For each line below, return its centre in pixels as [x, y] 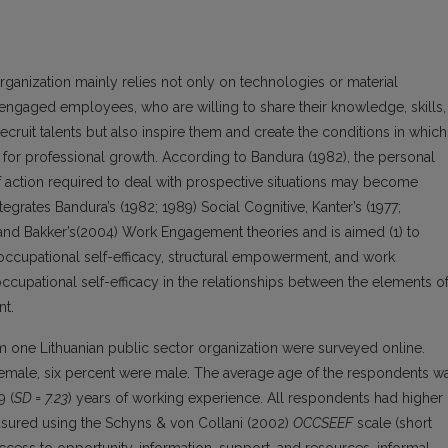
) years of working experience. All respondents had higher [255, 398]
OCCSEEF [323, 423]
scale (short [392, 423]
